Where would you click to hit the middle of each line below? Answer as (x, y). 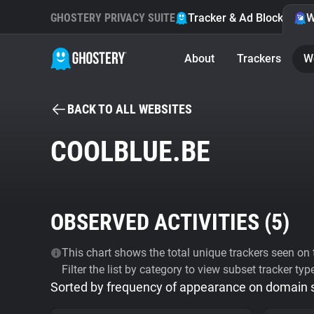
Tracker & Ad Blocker (241, 18)
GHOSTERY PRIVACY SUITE (113, 18)
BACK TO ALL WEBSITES (130, 109)
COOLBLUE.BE (130, 152)
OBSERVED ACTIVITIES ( (161, 222)
